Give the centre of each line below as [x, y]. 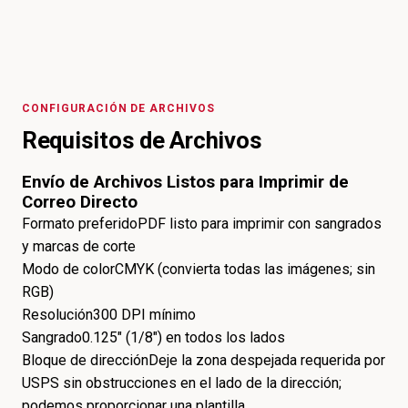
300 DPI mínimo [144, 315]
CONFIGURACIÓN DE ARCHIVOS [118, 109]
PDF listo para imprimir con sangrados [260, 224]
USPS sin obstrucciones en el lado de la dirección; [182, 383]
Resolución [57, 315]
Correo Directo [80, 203]
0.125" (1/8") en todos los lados [184, 338]
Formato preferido [80, 224]
